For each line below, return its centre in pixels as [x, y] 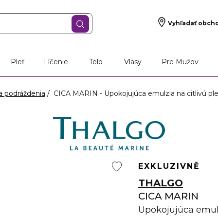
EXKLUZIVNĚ [169, 166]
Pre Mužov [180, 62]
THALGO [161, 183]
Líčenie [56, 62]
